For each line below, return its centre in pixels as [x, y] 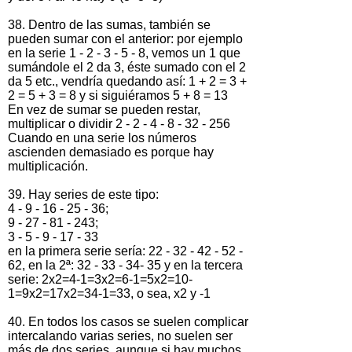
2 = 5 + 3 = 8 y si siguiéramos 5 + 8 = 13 [118, 95]
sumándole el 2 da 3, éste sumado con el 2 [127, 67]
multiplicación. [48, 166]
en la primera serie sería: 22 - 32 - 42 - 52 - [125, 251]
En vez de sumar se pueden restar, [104, 109]
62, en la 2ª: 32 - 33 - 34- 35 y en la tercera [125, 265]
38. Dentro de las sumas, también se [109, 24]
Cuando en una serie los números [102, 137]
